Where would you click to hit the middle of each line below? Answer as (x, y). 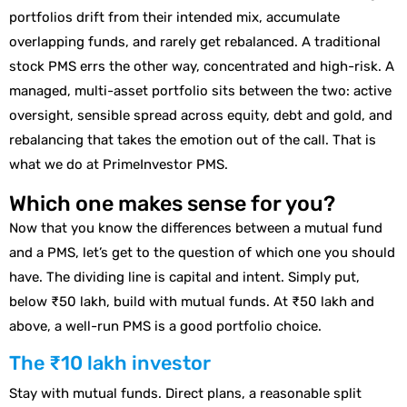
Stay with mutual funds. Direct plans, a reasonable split (185, 393)
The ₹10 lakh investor (110, 363)
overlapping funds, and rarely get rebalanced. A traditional (195, 42)
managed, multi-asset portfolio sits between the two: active (200, 91)
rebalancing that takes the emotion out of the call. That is (193, 140)
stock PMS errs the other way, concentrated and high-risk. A (202, 67)
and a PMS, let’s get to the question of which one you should (202, 252)
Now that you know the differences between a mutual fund (196, 228)
